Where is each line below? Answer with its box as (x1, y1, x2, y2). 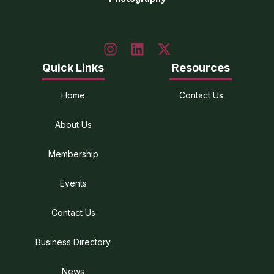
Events (59, 177, 87, 188)
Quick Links (42, 61, 104, 75)
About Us (54, 119, 92, 130)
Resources (172, 61, 230, 75)
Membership (48, 148, 98, 159)
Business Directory (35, 236, 111, 247)
